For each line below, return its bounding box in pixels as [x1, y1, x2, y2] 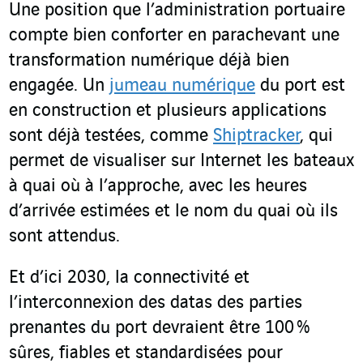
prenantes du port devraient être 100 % [9, 318, 310, 339]
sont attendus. [9, 227, 120, 247]
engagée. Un [9, 76, 109, 96]
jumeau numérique [109, 76, 255, 96]
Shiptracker [213, 126, 300, 147]
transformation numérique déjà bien [9, 51, 289, 71]
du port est [255, 76, 345, 96]
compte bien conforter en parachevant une [9, 26, 340, 46]
